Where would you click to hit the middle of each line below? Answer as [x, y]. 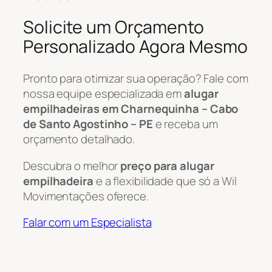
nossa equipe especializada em [104, 94]
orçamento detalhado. [79, 139]
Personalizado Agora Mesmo [135, 47]
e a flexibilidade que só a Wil [165, 181]
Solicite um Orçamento [114, 27]
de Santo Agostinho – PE [88, 124]
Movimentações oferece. [86, 196]
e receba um [185, 124]
